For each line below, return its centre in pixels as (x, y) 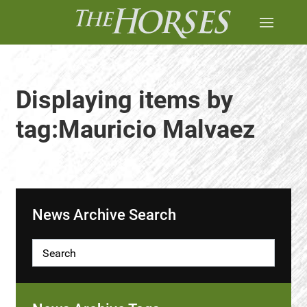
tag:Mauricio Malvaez (135, 130)
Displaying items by (124, 100)
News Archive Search (104, 215)
